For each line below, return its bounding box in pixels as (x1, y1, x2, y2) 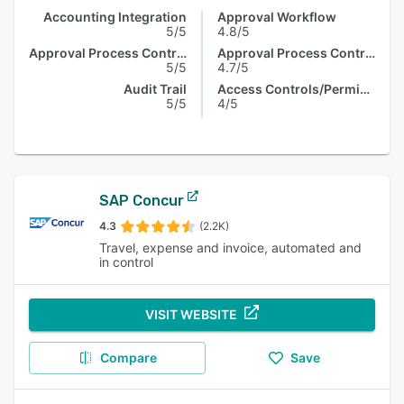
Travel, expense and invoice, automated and (99, 240, 363, 255)
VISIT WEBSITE (145, 307, 237, 322)
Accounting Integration (43, 9, 187, 24)
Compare (99, 350, 157, 365)
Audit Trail (124, 81, 187, 96)
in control (99, 254, 154, 270)
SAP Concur (99, 192, 185, 209)
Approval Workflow (217, 9, 336, 24)
